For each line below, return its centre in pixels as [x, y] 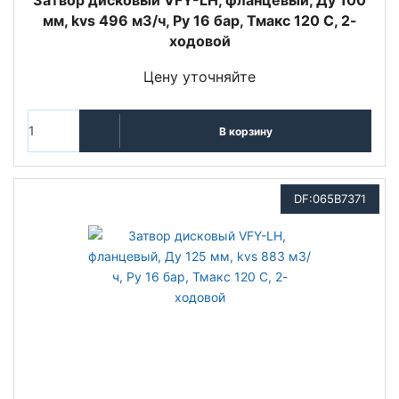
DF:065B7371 [330, 199]
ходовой [199, 41]
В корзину [245, 131]
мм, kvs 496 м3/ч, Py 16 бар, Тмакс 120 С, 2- [199, 20]
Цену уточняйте [199, 77]
